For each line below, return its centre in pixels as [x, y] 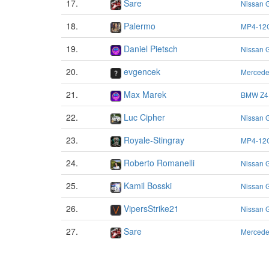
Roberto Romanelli [159, 163]
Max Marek [145, 95]
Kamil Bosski [148, 186]
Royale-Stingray [154, 140]
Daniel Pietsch [151, 49]
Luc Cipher [144, 117]
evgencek [142, 72]
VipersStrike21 [151, 209]
